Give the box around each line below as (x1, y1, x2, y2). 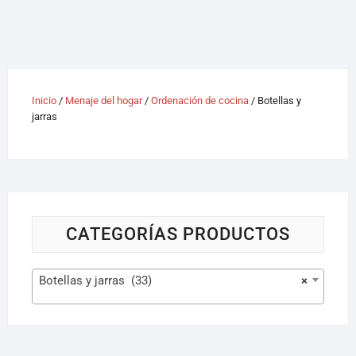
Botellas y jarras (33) (38, 273, 152, 288)
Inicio (31, 95, 56, 107)
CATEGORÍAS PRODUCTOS (65, 224, 290, 245)
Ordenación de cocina (150, 95, 249, 107)
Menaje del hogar (64, 95, 142, 107)
